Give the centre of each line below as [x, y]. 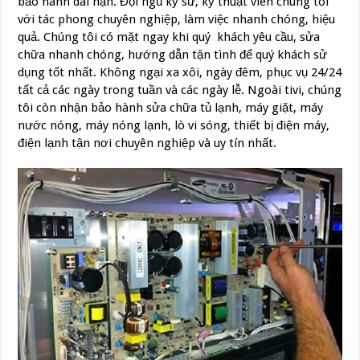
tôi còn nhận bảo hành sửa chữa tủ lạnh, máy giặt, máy [171, 107]
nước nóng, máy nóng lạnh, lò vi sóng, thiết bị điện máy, [174, 125]
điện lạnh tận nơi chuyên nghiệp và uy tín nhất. [147, 143]
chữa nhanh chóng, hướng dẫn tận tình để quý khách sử [173, 54]
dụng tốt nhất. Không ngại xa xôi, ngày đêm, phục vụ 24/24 [180, 72]
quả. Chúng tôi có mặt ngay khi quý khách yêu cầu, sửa [169, 37]
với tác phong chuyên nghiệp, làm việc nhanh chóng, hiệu [177, 19]
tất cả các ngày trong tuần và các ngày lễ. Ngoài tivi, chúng [180, 90]
